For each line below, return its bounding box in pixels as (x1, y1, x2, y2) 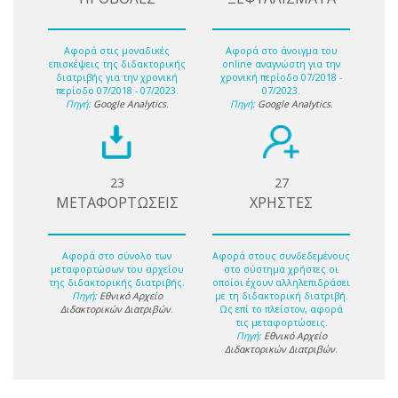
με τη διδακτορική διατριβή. (214, 289, 348, 302)
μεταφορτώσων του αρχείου (50, 262, 184, 275)
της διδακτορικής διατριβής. (49, 275, 185, 289)
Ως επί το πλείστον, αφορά (219, 302, 343, 315)
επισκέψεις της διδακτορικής (48, 58, 186, 71)
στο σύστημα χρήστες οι (224, 262, 338, 275)
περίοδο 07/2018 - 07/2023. (55, 84, 179, 98)
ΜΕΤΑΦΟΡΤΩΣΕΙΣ (55, 193, 179, 213)
